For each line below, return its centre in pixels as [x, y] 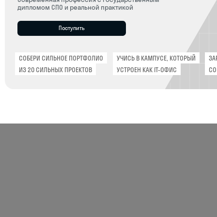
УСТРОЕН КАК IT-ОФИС [131, 39]
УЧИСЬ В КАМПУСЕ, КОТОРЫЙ [139, 29]
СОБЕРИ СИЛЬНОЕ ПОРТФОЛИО [54, 29]
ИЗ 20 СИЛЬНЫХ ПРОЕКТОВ [49, 39]
